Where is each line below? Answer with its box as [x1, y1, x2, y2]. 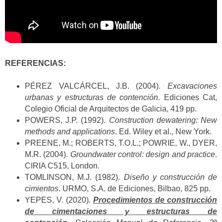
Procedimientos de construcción [93, 196, 217, 205]
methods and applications [25, 127, 115, 136]
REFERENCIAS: [5, 58, 66, 67]
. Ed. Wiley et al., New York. [115, 127, 212, 136]
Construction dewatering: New [109, 116, 218, 125]
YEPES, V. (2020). [25, 196, 93, 205]
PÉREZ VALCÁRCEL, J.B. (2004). [25, 82, 167, 91]
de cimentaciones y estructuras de [25, 207, 217, 216]
